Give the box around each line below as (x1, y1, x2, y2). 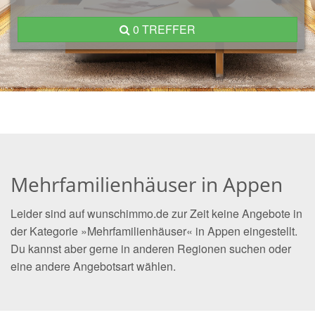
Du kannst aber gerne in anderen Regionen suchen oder (11, 240, 291, 257)
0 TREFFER (133, 21, 195, 37)
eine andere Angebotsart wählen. (11, 258, 176, 274)
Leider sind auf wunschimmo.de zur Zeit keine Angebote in (11, 205, 302, 221)
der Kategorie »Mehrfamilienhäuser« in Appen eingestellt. (11, 223, 297, 239)
